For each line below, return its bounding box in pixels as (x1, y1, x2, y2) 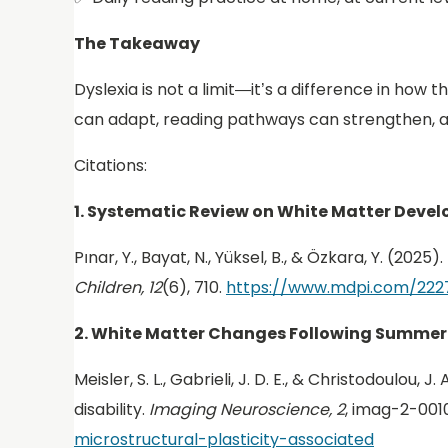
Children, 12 (74, 276, 162, 300)
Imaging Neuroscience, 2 (149, 398, 345, 422)
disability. (74, 398, 149, 422)
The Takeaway (74, 32, 200, 56)
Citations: (74, 154, 151, 178)
